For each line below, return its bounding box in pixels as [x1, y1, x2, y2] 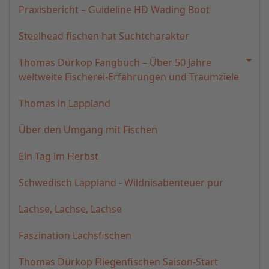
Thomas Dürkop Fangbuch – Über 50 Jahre [19, 56, 211, 69]
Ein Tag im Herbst [19, 150, 98, 163]
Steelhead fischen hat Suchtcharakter [19, 29, 189, 43]
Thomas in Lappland [19, 97, 110, 110]
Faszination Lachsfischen [19, 229, 131, 242]
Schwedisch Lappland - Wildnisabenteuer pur [19, 176, 223, 189]
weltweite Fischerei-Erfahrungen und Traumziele [19, 70, 239, 83]
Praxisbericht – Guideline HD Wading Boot [19, 3, 210, 16]
